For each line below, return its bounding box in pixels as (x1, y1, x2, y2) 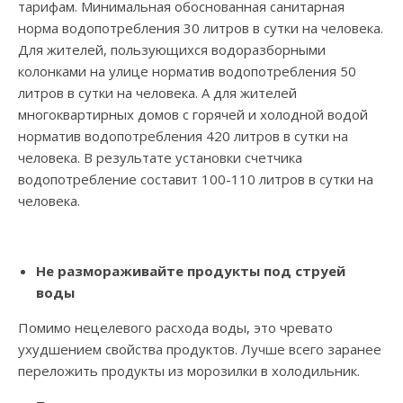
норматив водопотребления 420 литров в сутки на (18, 127, 348, 146)
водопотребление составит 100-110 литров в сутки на (18, 170, 373, 189)
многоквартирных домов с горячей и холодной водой (18, 105, 368, 124)
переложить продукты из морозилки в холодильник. (18, 362, 360, 381)
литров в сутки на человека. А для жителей (18, 84, 297, 103)
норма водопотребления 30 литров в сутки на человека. (18, 19, 383, 38)
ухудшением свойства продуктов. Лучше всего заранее (18, 340, 381, 359)
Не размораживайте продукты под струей (36, 262, 345, 281)
